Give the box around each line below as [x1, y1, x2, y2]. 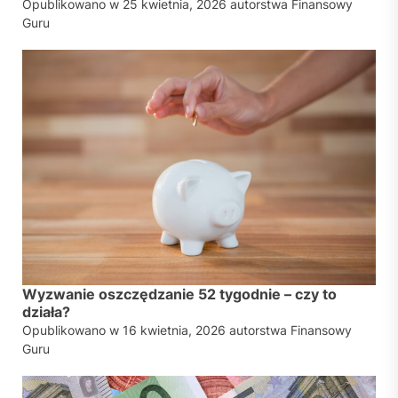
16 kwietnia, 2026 [123, 322, 226, 338]
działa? [22, 303, 70, 322]
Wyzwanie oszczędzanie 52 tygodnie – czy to [22, 285, 337, 304]
